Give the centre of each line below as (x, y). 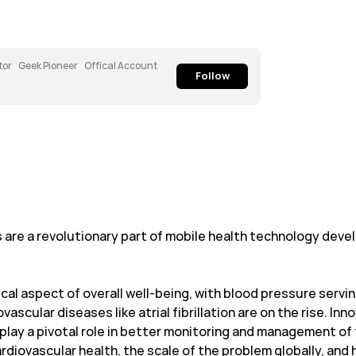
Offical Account (121, 66)
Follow (212, 76)
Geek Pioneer (48, 66)
